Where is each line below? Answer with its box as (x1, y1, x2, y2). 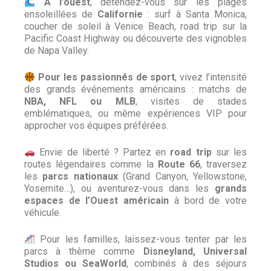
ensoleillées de (24, 8, 97, 20)
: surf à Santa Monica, (143, 8, 247, 20)
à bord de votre (169, 195, 247, 206)
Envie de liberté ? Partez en (35, 146, 171, 158)
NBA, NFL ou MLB (24, 96, 135, 107)
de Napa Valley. (24, 45, 89, 56)
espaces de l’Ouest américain (24, 195, 169, 206)
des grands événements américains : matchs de (24, 83, 247, 95)
